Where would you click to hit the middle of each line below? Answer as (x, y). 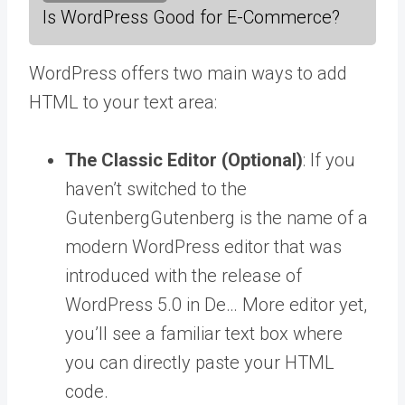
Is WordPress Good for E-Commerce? (191, 17)
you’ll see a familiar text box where (204, 333)
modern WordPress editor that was (203, 246)
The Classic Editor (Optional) (184, 160)
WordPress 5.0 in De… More (175, 304)
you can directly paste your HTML (200, 362)
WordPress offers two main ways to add (188, 73)
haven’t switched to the (156, 188)
